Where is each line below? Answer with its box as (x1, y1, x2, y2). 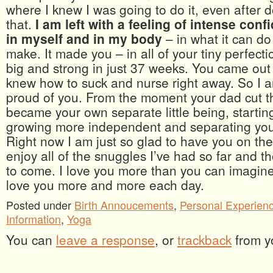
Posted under (6, 197, 74, 213)
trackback (177, 230, 232, 249)
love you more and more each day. (6, 175, 204, 194)
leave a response (56, 230, 155, 249)
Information (6, 211, 61, 227)
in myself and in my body (6, 29, 162, 48)
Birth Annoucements (74, 197, 174, 213)
